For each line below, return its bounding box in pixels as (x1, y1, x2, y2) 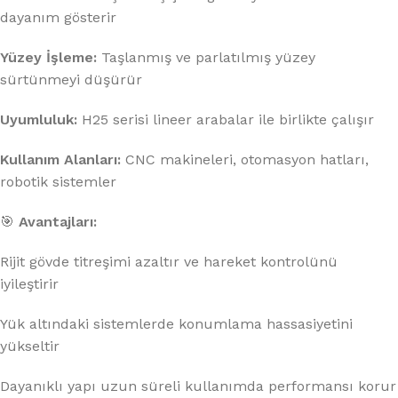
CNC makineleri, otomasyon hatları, (121, 151, 369, 169)
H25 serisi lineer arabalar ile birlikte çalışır (77, 111, 374, 129)
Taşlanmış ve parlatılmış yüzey (97, 49, 315, 67)
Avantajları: (19, 213, 97, 231)
